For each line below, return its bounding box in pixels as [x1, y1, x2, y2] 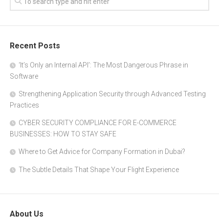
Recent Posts [10, 41, 60, 50]
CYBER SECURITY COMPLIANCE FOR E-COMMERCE [19, 118, 176, 127]
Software [10, 72, 38, 80]
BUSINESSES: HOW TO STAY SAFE [10, 130, 116, 138]
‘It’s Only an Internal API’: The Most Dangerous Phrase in [19, 61, 188, 69]
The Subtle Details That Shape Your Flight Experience [19, 165, 179, 174]
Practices [10, 101, 39, 109]
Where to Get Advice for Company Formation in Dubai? [19, 147, 185, 155]
